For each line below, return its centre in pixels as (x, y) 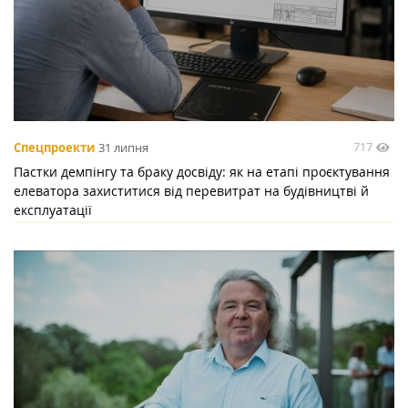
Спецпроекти (54, 147)
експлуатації (53, 209)
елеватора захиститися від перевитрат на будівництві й (191, 190)
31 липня (123, 147)
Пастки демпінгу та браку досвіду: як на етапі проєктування (202, 171)
